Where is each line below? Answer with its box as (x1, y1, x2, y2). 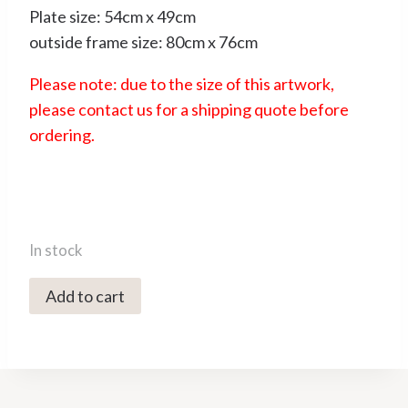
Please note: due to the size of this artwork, (29, 73, 334, 94)
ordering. (29, 124, 95, 145)
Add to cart (46, 285, 125, 306)
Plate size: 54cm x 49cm (29, 5, 196, 26)
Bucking (28, 304, 87, 325)
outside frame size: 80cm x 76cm (29, 31, 258, 52)
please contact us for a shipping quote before (29, 98, 349, 119)
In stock (29, 240, 82, 260)
